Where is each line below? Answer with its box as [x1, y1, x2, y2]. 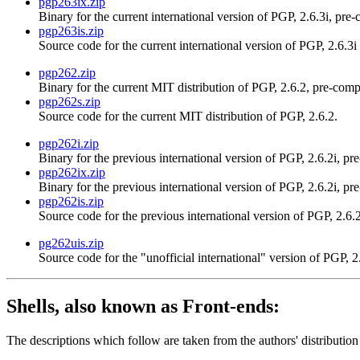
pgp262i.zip [39, 137, 99, 151]
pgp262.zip [39, 66, 96, 80]
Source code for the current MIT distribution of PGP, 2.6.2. [39, 109, 337, 124]
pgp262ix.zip [39, 166, 105, 180]
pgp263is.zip [39, 24, 104, 39]
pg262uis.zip [39, 236, 104, 251]
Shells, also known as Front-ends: [6, 296, 280, 317]
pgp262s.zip [39, 95, 100, 109]
